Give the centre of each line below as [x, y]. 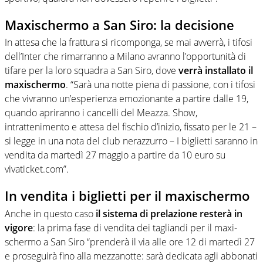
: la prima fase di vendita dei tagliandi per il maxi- [135, 227]
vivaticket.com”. [37, 169]
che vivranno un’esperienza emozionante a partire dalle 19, [127, 99]
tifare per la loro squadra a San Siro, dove [92, 71]
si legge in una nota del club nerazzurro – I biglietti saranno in [131, 141]
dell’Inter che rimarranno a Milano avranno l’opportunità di [125, 57]
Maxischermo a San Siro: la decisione [119, 24]
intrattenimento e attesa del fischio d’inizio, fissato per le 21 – [131, 127]
